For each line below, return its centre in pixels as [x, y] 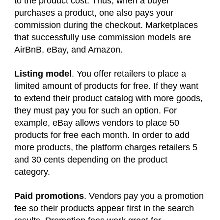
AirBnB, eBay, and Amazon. [70, 50]
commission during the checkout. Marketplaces [106, 25]
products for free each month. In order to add [102, 135]
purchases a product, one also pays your [94, 13]
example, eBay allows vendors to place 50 [97, 123]
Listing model [43, 74]
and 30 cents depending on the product [91, 160]
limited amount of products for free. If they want [106, 86]
